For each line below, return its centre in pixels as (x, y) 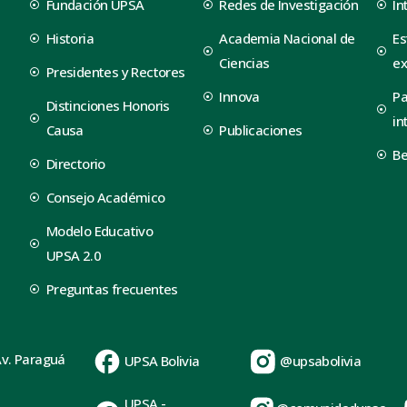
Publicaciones (261, 129)
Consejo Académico (105, 197)
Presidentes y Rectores (115, 71)
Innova (239, 96)
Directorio (75, 163)
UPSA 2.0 (74, 255)
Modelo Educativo (99, 230)
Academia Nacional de (287, 38)
